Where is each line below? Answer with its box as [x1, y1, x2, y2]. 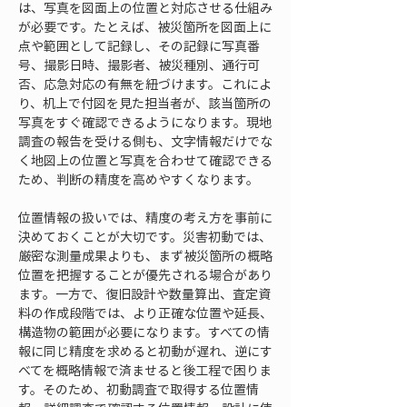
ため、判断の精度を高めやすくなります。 [18, 170, 259, 188]
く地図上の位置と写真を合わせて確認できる [18, 151, 273, 169]
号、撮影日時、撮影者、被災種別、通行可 [18, 55, 260, 74]
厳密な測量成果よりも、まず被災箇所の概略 [18, 246, 273, 264]
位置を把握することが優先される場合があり [18, 265, 273, 283]
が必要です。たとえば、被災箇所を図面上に [18, 17, 272, 35]
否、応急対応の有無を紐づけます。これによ [18, 74, 272, 93]
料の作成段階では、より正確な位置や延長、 [18, 303, 273, 322]
